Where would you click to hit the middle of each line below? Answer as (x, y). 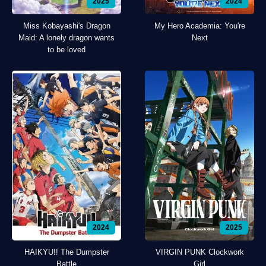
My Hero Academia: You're (199, 26)
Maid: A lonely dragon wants (66, 38)
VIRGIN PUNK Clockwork (199, 252)
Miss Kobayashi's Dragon (66, 26)
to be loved (66, 50)
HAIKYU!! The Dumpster (66, 252)
